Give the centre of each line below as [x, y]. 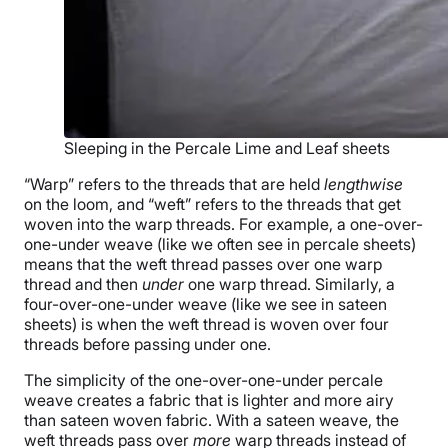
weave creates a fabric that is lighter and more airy [209, 399]
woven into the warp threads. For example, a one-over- [223, 223]
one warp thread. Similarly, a [289, 283]
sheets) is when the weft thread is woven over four [206, 323]
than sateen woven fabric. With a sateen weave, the [211, 419]
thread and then [83, 283]
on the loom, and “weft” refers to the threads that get [212, 203]
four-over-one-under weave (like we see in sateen [205, 303]
